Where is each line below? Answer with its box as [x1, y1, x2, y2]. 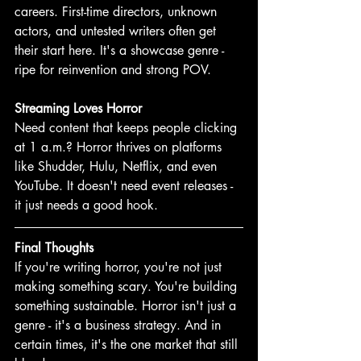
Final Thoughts [15, 239, 93, 257]
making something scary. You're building [15, 278, 241, 296]
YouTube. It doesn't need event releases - [15, 177, 237, 195]
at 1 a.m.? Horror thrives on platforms [15, 139, 226, 156]
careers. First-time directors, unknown [15, 3, 221, 21]
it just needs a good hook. [15, 197, 162, 214]
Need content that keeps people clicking [15, 119, 241, 137]
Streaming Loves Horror [15, 100, 142, 118]
